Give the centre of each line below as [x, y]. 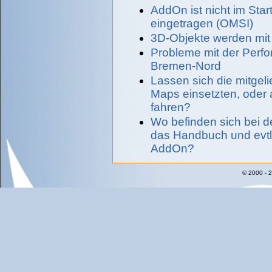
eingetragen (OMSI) [202, 23]
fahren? [171, 107]
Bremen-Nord [186, 66]
